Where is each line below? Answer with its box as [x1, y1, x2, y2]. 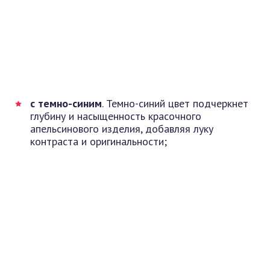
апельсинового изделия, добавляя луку [30, 122, 213, 136]
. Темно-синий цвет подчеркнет [102, 96, 248, 110]
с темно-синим [30, 96, 102, 110]
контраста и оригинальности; [30, 134, 167, 148]
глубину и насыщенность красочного [30, 109, 201, 123]
